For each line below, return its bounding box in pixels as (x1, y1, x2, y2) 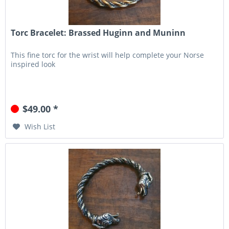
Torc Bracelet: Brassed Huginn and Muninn (11, 27, 186, 39)
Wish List (25, 122, 56, 132)
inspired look (11, 59, 56, 70)
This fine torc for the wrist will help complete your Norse (11, 50, 204, 60)
